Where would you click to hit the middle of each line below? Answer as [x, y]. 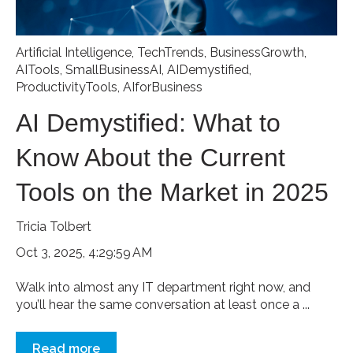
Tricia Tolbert [54, 226]
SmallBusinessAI [113, 70]
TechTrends [171, 53]
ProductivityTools [67, 87]
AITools [38, 70]
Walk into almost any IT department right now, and [163, 288]
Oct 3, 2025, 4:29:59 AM [84, 253]
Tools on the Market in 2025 [172, 192]
